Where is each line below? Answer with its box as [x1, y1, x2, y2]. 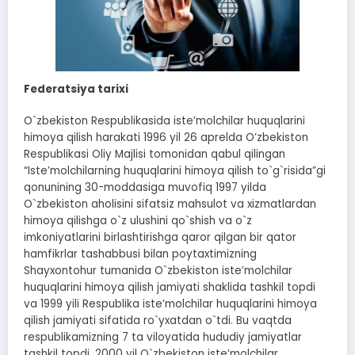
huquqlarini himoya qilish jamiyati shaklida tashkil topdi [24, 279, 315, 295]
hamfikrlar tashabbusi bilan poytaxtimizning [24, 246, 257, 261]
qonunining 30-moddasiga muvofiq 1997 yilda [24, 179, 266, 195]
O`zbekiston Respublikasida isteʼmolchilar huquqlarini [24, 113, 305, 128]
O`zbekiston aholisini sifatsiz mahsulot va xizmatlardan [24, 196, 316, 212]
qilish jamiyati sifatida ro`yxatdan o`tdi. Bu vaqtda [24, 312, 292, 328]
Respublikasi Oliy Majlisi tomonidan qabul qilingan [24, 146, 285, 162]
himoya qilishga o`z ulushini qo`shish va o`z [24, 212, 252, 228]
